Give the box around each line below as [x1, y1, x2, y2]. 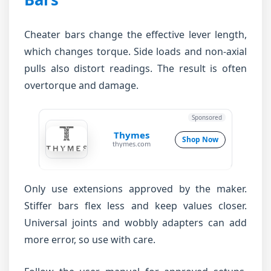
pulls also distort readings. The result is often [24, 62, 247, 75]
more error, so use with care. [24, 233, 155, 246]
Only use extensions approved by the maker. [24, 182, 247, 195]
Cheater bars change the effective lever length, [24, 28, 247, 41]
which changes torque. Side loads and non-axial [24, 45, 247, 58]
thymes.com [112, 139, 151, 148]
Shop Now [182, 134, 218, 145]
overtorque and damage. [24, 79, 139, 92]
